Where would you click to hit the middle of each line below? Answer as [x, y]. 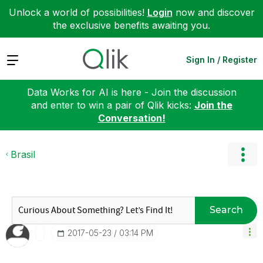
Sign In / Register [222, 59]
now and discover [213, 12]
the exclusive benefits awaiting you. [131, 25]
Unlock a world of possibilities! [78, 12]
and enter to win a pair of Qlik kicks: [112, 105]
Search [226, 210]
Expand [23, 59]
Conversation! [131, 118]
